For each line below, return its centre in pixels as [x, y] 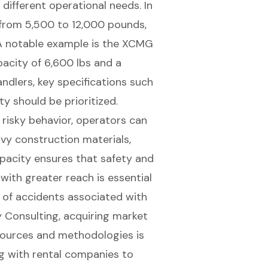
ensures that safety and [92, 158]
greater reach [59, 177]
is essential [123, 177]
